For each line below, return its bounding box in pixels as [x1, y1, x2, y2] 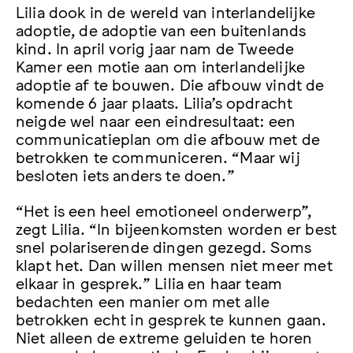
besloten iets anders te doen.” [16, 164, 235, 184]
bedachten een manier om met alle [16, 291, 270, 310]
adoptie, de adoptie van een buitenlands [16, 19, 307, 39]
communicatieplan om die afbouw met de [16, 128, 320, 147]
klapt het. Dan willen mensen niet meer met [16, 255, 333, 274]
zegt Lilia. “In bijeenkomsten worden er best [16, 218, 337, 238]
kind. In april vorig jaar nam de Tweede [16, 37, 295, 57]
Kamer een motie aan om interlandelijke [16, 55, 306, 75]
